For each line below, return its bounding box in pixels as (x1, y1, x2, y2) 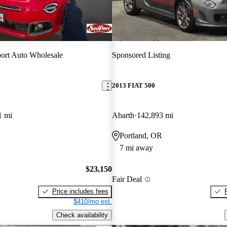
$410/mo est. (73, 197, 112, 205)
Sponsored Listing (111, 50, 170, 59)
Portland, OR (119, 131, 162, 140)
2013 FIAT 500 (111, 82, 155, 90)
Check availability (56, 211, 108, 219)
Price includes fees (52, 187, 108, 195)
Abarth (111, 111, 134, 120)
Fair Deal (111, 175, 142, 184)
